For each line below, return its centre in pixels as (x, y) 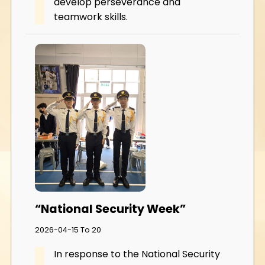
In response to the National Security (137, 254)
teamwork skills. (91, 17)
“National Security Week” (110, 209)
